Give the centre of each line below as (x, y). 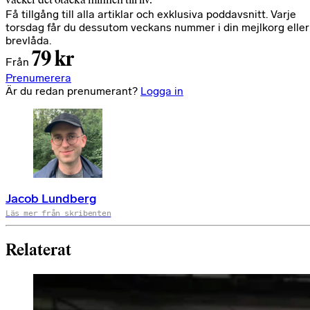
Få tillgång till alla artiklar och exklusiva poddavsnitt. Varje (151, 15)
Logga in (162, 91)
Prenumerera (38, 78)
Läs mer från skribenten (58, 213)
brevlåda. (28, 41)
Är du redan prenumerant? (73, 91)
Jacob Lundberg (51, 199)
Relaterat (38, 250)
